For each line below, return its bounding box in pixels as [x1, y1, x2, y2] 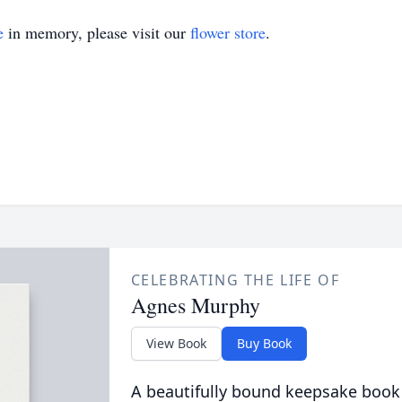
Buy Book [236, 335, 292, 352]
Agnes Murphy [130, 291, 260, 319]
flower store [190, 22, 266, 43]
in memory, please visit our [4, 22, 190, 43]
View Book [145, 335, 206, 352]
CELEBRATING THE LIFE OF [130, 270, 340, 290]
